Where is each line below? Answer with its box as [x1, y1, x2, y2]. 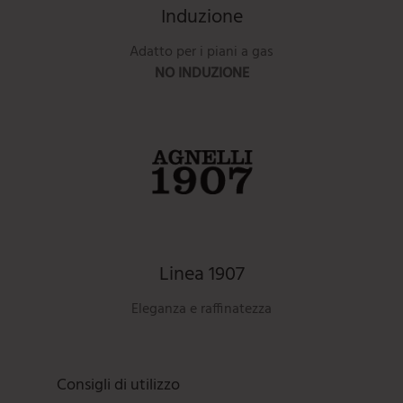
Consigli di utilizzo [57, 372, 180, 399]
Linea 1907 [158, 257, 245, 291]
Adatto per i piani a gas [130, 40, 273, 64]
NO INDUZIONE [154, 61, 249, 85]
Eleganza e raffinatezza [131, 297, 272, 321]
